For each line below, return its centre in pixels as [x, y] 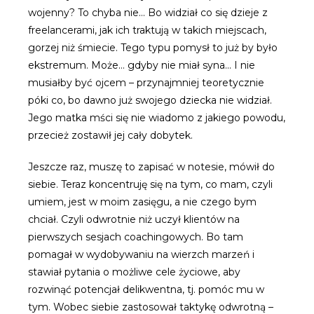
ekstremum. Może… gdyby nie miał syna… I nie [142, 66]
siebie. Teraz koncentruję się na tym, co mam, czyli [150, 185]
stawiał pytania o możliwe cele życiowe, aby [134, 272]
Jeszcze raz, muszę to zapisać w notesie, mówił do [151, 167]
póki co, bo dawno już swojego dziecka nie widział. [150, 101]
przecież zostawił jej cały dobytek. [110, 136]
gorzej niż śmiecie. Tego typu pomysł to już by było [153, 48]
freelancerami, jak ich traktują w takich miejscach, [147, 30]
